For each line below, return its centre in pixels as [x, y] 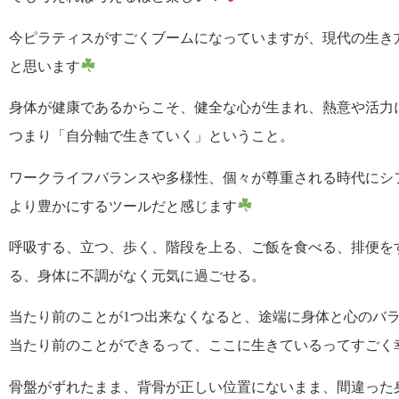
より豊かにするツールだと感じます [123, 206]
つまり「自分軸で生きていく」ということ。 [151, 136]
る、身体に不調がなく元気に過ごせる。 [137, 276]
